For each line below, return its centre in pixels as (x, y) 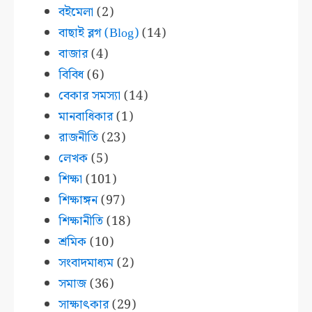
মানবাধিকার (86, 116)
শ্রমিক (73, 242)
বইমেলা (76, 12)
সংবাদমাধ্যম (86, 263)
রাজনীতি (79, 137)
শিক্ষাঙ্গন (78, 200)
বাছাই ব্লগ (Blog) (99, 33)
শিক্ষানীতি (81, 221)
